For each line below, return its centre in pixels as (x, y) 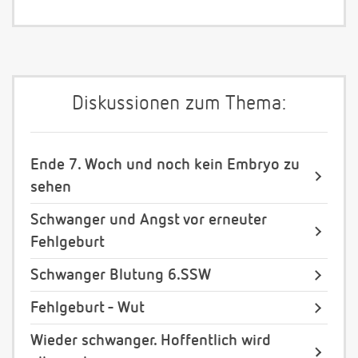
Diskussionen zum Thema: (179, 105)
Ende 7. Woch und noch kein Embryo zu (165, 165)
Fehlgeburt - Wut (88, 308)
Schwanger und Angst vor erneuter (149, 220)
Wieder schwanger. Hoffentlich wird (151, 341)
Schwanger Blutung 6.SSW (121, 275)
